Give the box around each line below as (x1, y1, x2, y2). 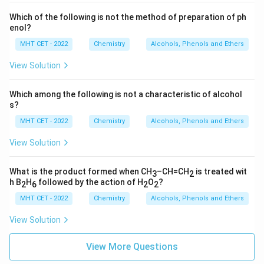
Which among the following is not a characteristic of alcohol (9, 90, 242, 99)
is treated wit (196, 167, 247, 176)
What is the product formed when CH (9, 167, 152, 176)
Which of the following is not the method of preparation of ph (9, 12, 246, 22)
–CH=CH (157, 167, 189, 176)
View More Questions (86, 241, 178, 252)
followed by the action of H (37, 177, 143, 187)
